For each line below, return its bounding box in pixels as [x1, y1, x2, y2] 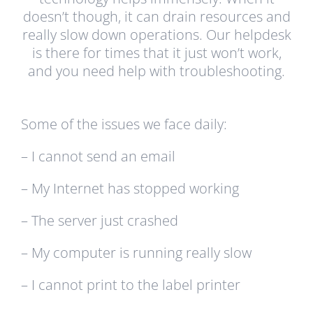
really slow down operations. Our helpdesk [22, 24, 291, 44]
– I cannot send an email [20, 146, 175, 166]
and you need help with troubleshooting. [28, 61, 285, 80]
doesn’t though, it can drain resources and [22, 6, 291, 26]
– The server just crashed [20, 210, 178, 230]
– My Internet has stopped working [20, 178, 239, 198]
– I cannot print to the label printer [20, 275, 240, 294]
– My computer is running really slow [20, 242, 252, 262]
